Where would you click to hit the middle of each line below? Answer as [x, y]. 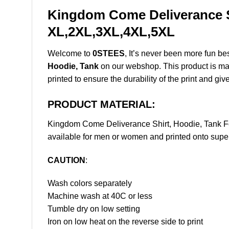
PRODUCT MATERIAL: [101, 104]
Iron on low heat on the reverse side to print [125, 222]
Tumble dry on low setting [94, 209]
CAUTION [66, 160]
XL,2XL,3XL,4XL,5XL [111, 32]
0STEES [109, 54]
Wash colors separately [90, 184]
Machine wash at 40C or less [100, 196]
